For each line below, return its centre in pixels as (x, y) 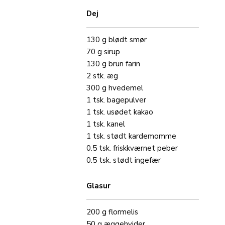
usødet (119, 112)
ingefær (147, 160)
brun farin (124, 64)
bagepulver (127, 100)
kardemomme (151, 136)
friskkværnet (134, 148)
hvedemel (126, 88)
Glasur (98, 186)
